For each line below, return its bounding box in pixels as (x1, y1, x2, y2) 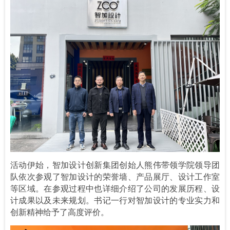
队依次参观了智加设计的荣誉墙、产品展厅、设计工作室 (10, 171, 220, 182)
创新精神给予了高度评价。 (10, 206, 109, 217)
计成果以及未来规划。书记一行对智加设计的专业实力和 (10, 195, 220, 205)
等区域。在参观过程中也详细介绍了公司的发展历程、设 (10, 183, 220, 194)
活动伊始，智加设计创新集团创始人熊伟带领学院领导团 (10, 159, 220, 170)
